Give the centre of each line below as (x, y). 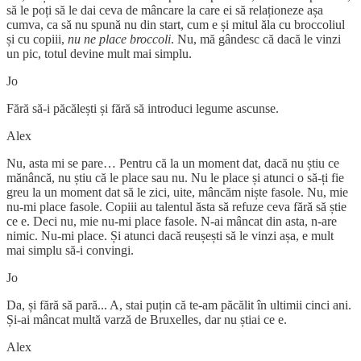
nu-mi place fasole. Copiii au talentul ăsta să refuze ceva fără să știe (176, 206)
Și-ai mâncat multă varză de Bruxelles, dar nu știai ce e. (147, 319)
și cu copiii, (37, 39)
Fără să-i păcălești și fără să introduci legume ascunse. (144, 108)
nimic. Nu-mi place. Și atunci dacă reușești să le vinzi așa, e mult (170, 235)
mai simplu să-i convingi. (72, 250)
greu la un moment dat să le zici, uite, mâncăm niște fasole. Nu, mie (177, 192)
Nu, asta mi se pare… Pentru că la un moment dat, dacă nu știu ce (173, 163)
